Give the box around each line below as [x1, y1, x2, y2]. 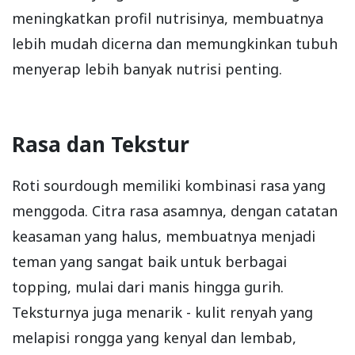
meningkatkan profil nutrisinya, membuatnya [12, 8, 323, 28]
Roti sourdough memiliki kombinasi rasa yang [12, 175, 326, 195]
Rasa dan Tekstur [12, 129, 189, 158]
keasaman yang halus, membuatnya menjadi [12, 226, 315, 246]
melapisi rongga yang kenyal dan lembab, [12, 327, 296, 347]
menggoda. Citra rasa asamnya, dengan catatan [12, 200, 338, 220]
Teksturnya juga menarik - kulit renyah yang [12, 302, 313, 322]
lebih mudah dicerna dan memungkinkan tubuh [12, 33, 338, 53]
